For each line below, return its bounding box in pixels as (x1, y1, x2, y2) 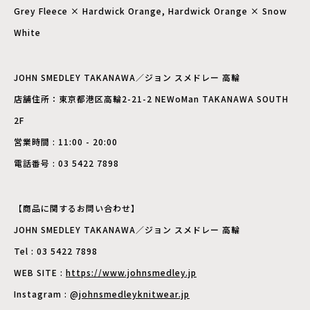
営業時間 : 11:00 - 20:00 (14, 136, 118, 148)
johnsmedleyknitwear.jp (79, 288, 190, 300)
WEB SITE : (14, 266, 66, 279)
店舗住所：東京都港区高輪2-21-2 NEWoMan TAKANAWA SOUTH (14, 93, 289, 105)
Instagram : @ (14, 288, 79, 300)
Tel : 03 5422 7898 (14, 245, 98, 257)
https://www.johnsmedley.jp (66, 266, 197, 279)
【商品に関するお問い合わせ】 (14, 202, 140, 215)
